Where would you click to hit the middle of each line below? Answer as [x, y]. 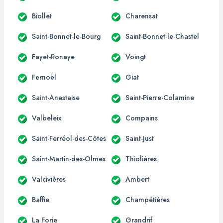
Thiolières [141, 159]
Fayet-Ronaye [53, 56]
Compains [142, 118]
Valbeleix [47, 118]
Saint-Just [140, 138]
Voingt [136, 56]
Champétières [148, 199]
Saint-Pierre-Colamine [160, 97]
